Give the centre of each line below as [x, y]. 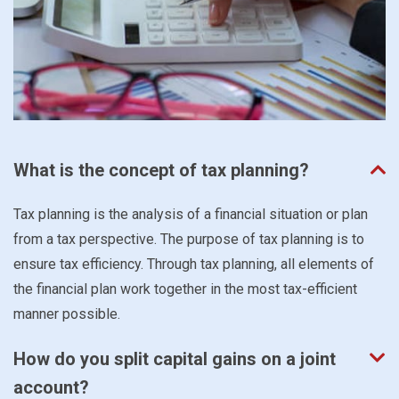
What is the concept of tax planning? [161, 170]
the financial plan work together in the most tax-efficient [185, 289]
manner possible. [67, 313]
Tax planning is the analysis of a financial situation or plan [191, 214]
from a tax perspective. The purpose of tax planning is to [189, 239]
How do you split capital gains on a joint [175, 358]
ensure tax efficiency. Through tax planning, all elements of [194, 264]
